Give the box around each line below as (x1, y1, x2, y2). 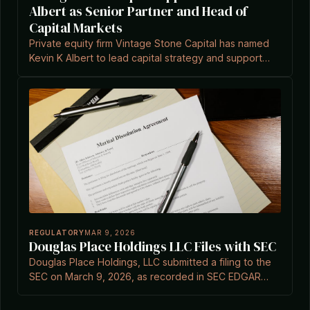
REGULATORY (29, 228, 84, 237)
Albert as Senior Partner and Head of (29, 2, 247, 20)
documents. (29, 285, 82, 297)
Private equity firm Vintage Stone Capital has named (29, 37, 269, 49)
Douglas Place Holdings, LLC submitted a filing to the (29, 256, 271, 268)
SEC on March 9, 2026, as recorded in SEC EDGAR (29, 271, 261, 282)
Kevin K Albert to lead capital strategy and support (29, 52, 262, 64)
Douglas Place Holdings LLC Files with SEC (29, 237, 276, 255)
